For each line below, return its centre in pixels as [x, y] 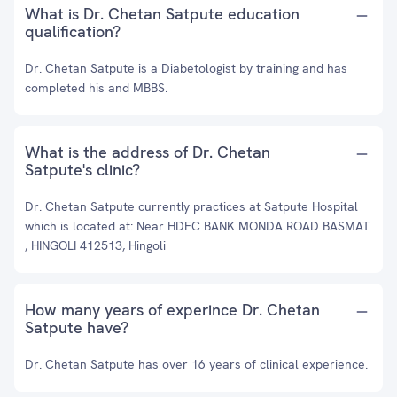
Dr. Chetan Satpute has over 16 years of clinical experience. [196, 364]
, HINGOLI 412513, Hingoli [95, 245]
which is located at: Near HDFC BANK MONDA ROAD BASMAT [197, 226]
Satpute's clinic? [82, 170]
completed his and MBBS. [96, 88]
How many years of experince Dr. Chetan [172, 310]
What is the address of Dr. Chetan [148, 152]
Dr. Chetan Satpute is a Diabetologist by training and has [186, 68]
